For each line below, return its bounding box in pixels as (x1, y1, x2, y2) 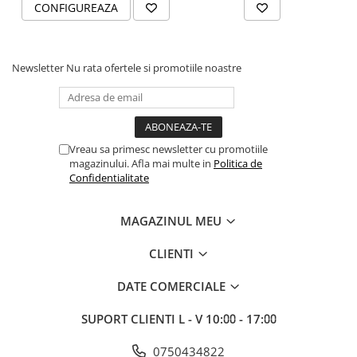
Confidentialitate (69, 171, 149, 185)
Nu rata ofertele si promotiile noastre (66, 61, 241, 75)
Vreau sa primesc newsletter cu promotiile (69, 142, 268, 156)
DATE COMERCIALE (116, 278, 229, 294)
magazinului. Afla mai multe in (69, 156, 214, 171)
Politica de (214, 156, 262, 171)
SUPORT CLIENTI (80, 311, 178, 327)
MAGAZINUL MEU (120, 213, 225, 229)
